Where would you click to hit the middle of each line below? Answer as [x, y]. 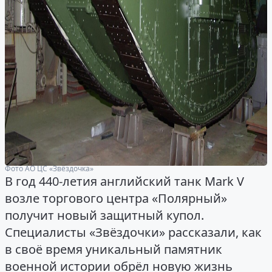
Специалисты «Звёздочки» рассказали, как [133, 233]
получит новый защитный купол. [104, 216]
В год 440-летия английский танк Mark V [124, 182]
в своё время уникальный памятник [114, 250]
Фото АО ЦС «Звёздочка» [49, 168]
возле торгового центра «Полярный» [116, 199]
